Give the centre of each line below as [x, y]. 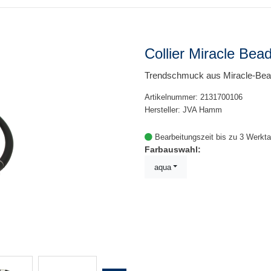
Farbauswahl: [173, 149]
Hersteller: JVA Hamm [183, 110]
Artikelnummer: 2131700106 [194, 97]
